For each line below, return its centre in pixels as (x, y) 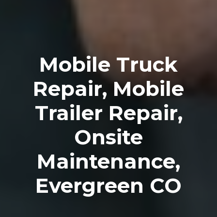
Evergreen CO (108, 186)
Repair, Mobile (108, 89)
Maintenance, (108, 161)
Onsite (108, 137)
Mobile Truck (108, 64)
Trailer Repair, (108, 113)
